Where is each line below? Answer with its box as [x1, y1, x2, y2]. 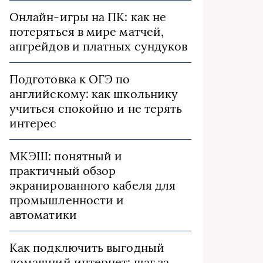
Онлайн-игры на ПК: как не [9, 9, 167, 24]
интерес [9, 116, 57, 130]
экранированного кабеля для [9, 178, 176, 193]
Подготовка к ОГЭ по [9, 72, 130, 86]
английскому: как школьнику [9, 86, 178, 101]
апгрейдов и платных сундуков [9, 39, 188, 53]
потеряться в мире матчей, [9, 24, 164, 39]
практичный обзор [9, 163, 116, 178]
